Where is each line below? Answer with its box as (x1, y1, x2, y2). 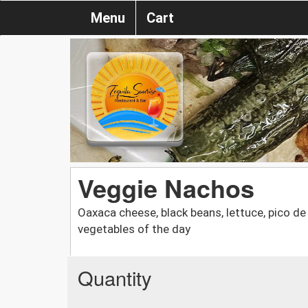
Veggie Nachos (78, 169, 254, 206)
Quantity (78, 263, 152, 291)
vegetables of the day (78, 221, 190, 236)
